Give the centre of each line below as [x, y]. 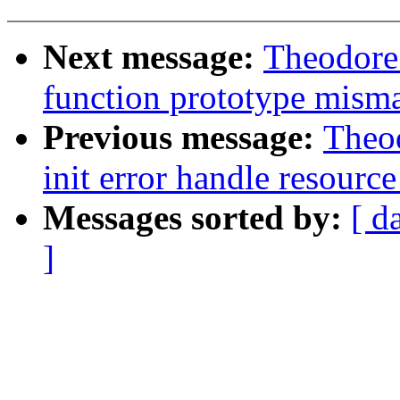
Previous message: [183, 137]
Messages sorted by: [197, 218]
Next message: [153, 57]
